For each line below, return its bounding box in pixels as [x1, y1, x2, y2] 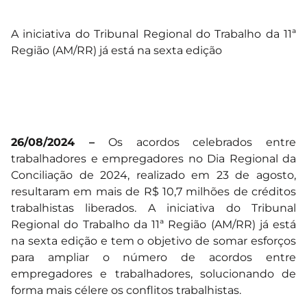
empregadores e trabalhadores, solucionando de [11, 267, 296, 280]
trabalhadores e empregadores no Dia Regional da [11, 151, 296, 165]
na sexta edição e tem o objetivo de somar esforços [11, 234, 296, 247]
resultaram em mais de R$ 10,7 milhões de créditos [11, 184, 296, 198]
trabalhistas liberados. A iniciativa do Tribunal [11, 201, 296, 214]
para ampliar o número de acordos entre [11, 250, 296, 264]
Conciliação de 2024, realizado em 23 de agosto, [11, 168, 296, 182]
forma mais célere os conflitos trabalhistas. [11, 283, 241, 297]
